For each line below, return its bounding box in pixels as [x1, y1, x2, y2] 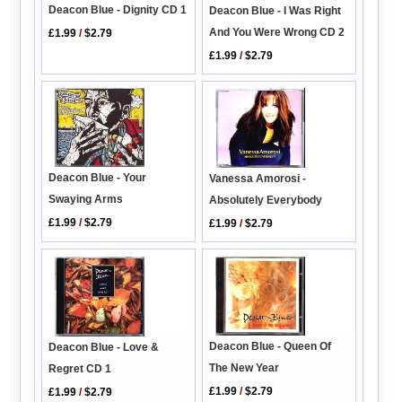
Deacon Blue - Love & [48, 340, 160, 354]
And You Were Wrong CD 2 [209, 25, 345, 39]
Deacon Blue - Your [48, 170, 147, 184]
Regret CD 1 [48, 362, 112, 375]
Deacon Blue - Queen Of [209, 340, 332, 354]
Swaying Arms [48, 192, 124, 205]
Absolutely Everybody [209, 194, 323, 207]
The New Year [209, 362, 280, 375]
